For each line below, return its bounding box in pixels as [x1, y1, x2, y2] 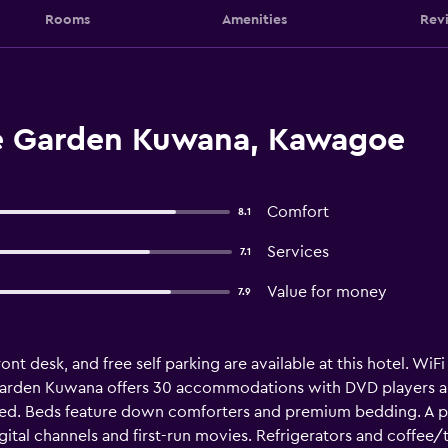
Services [266, 244, 329, 260]
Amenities [222, 12, 287, 27]
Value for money [266, 284, 387, 300]
